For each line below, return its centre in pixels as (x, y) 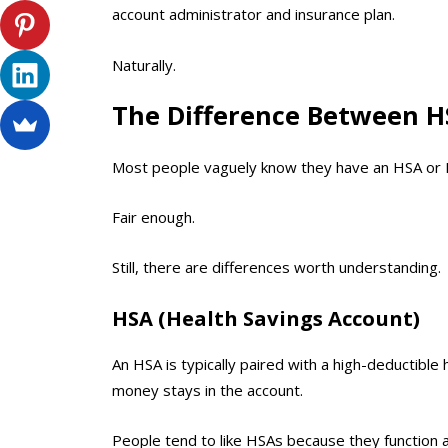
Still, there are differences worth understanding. (276, 267)
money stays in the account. (207, 389)
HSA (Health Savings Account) (266, 317)
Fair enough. (153, 216)
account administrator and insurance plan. (253, 14)
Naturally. (144, 64)
